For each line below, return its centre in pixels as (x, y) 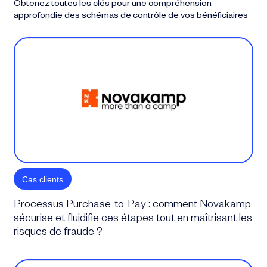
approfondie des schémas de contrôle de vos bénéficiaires (131, 16)
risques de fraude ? (58, 233)
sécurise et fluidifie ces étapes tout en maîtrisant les (133, 219)
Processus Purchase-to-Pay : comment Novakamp (133, 205)
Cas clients (43, 179)
